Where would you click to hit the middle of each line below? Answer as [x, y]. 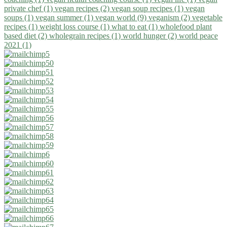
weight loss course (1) [75, 26]
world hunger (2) [151, 35]
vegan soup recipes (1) [148, 8]
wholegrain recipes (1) [86, 35]
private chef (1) [29, 8]
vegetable [207, 17]
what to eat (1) [136, 26]
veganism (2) [170, 17]
